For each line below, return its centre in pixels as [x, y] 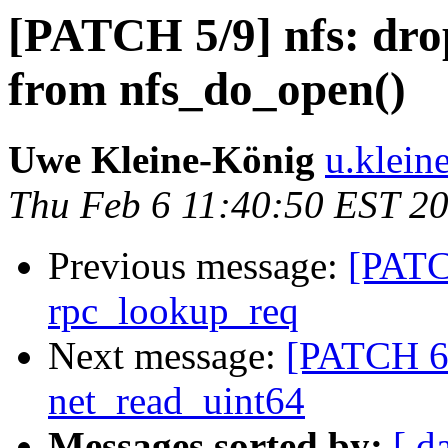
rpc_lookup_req [173, 311]
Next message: [167, 356]
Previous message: [198, 266]
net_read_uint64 [176, 401]
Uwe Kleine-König [161, 160]
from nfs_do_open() [207, 89]
